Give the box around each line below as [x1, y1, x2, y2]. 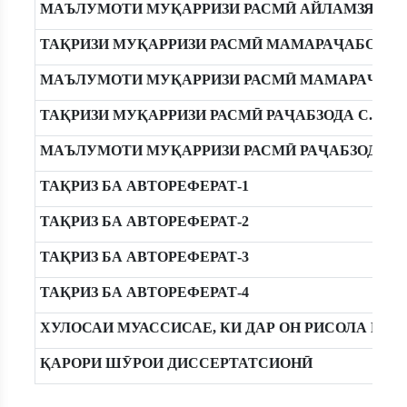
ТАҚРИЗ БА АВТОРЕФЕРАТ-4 [39, 284, 249, 300]
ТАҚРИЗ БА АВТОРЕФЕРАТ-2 [39, 213, 249, 229]
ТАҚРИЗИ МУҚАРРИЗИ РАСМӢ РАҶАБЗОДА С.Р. [39, 107, 383, 123]
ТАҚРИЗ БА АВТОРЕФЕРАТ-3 [39, 249, 249, 264]
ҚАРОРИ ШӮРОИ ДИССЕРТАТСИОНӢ [39, 355, 313, 371]
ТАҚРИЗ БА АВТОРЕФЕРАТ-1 [39, 178, 249, 194]
